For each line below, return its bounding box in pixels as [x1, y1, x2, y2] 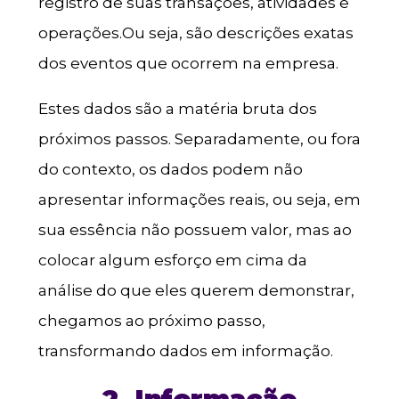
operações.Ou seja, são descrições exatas [37, 24, 354, 43]
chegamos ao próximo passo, [37, 312, 265, 330]
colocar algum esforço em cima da [37, 251, 307, 270]
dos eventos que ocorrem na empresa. [37, 54, 338, 73]
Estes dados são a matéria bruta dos [37, 100, 317, 118]
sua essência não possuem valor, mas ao [37, 221, 352, 240]
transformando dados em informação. [37, 342, 333, 361]
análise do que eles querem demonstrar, [37, 281, 354, 300]
